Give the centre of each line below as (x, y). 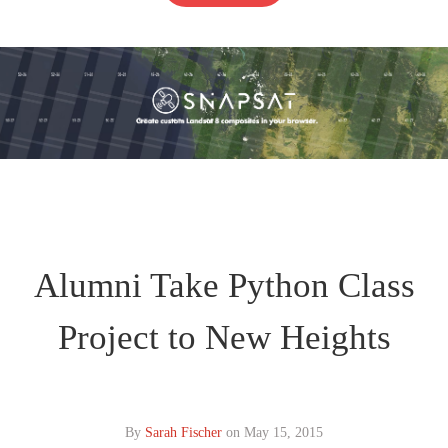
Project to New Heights (224, 337)
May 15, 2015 (283, 432)
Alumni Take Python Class (224, 285)
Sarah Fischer (183, 432)
